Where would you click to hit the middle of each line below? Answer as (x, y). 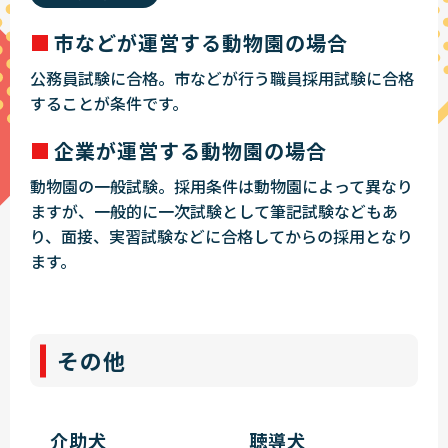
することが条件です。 (109, 103)
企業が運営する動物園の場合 (190, 151)
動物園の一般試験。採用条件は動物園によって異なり (221, 186)
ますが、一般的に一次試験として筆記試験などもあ (214, 211)
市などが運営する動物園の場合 (201, 43)
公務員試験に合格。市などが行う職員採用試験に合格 (222, 78)
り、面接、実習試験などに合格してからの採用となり (221, 236)
